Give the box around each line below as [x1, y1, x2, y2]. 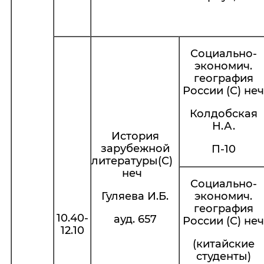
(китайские [192, 237, 255, 250]
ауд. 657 [113, 213, 157, 226]
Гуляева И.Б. [101, 190, 169, 203]
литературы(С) [91, 154, 179, 167]
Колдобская [189, 107, 258, 120]
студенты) [196, 250, 251, 263]
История [111, 130, 159, 143]
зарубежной [100, 142, 170, 155]
